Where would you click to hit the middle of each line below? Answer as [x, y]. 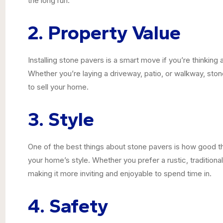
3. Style [61, 119]
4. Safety [68, 205]
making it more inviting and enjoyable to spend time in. [120, 173]
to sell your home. [58, 87]
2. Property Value [105, 32]
